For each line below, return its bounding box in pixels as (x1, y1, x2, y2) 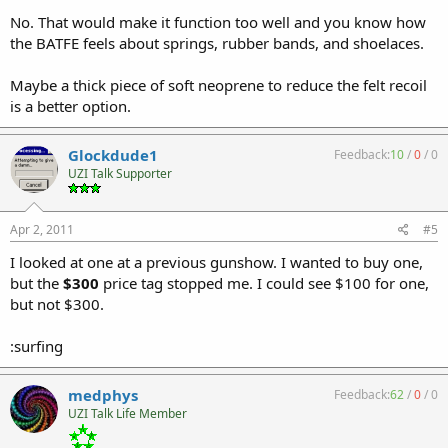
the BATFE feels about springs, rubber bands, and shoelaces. (10, 33, 424, 53)
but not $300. (10, 293, 104, 314)
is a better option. (10, 96, 131, 116)
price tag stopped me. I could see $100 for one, (103, 272, 429, 293)
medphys (68, 384, 138, 405)
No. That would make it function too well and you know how (10, 12, 426, 32)
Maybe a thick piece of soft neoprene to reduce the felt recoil (10, 75, 427, 95)
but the (10, 272, 63, 293)
